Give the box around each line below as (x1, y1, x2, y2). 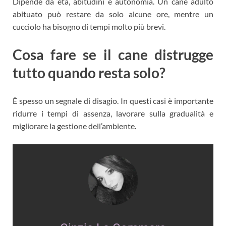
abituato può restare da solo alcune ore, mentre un (13, 9, 213, 19)
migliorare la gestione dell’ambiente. (13, 121, 136, 131)
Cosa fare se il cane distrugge (13, 46, 213, 64)
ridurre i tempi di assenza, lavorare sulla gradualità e (13, 108, 213, 119)
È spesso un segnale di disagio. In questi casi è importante (13, 96, 213, 106)
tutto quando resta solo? (13, 64, 165, 82)
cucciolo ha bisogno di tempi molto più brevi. (13, 22, 165, 32)
